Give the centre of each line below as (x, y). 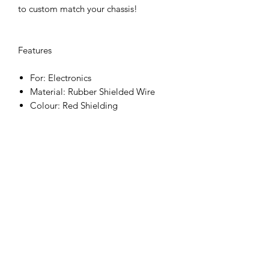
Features (35, 50)
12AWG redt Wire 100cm (80, 189)
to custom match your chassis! (78, 9)
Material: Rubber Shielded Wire (92, 92)
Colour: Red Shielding (74, 106)
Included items (47, 147)
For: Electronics (61, 78)
